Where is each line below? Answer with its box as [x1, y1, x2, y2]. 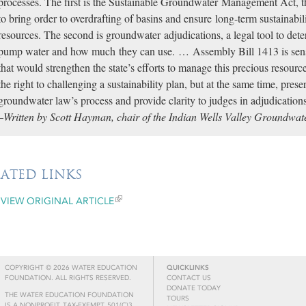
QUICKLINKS [167, 264, 209, 272]
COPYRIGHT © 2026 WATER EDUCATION [4, 264, 137, 272]
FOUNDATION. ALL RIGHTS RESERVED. [4, 274, 131, 282]
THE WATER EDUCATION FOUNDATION [4, 291, 134, 299]
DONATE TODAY [167, 284, 221, 292]
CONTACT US [167, 274, 211, 282]
